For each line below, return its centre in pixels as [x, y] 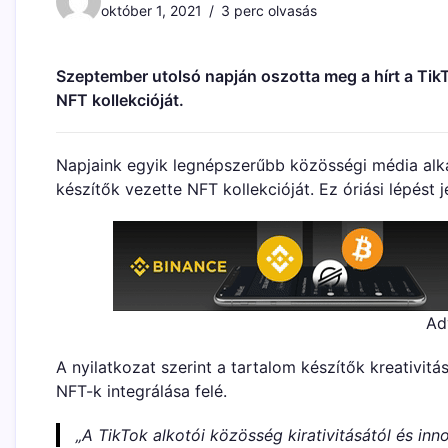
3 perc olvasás [267, 11]
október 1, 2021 [151, 11]
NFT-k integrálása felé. [141, 391]
